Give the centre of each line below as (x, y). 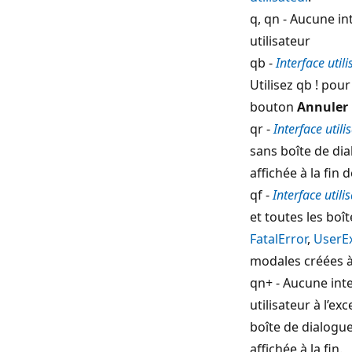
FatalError (279, 238)
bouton (273, 106)
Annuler (323, 106)
